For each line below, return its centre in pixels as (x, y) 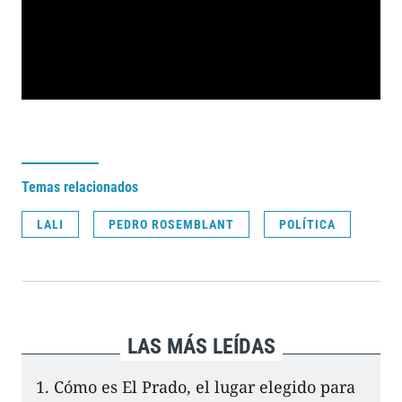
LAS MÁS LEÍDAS (201, 347)
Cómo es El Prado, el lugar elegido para (205, 387)
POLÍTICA (307, 225)
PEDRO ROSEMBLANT (171, 225)
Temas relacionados (80, 188)
